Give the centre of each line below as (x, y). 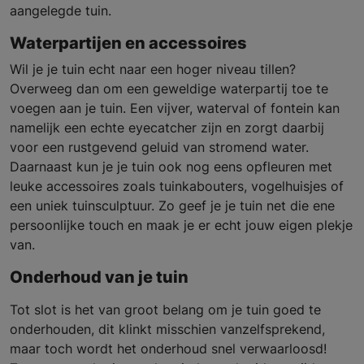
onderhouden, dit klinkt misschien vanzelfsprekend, (167, 329)
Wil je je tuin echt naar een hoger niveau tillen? (153, 69)
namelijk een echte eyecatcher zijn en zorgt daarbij (167, 128)
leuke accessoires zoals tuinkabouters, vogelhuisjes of (177, 186)
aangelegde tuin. (61, 11)
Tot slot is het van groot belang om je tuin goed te (165, 310)
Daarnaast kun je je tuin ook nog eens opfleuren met (171, 167)
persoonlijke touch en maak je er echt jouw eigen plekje (181, 225)
